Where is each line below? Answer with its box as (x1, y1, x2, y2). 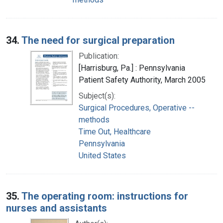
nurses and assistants (6, 202, 107, 214)
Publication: (79, 51, 119, 61)
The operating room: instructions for (21, 190, 188, 202)
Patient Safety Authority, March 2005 (79, 75, 206, 85)
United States (79, 150, 126, 160)
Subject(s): (79, 91, 115, 101)
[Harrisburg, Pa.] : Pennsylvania (79, 63, 185, 73)
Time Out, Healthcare (79, 126, 151, 136)
